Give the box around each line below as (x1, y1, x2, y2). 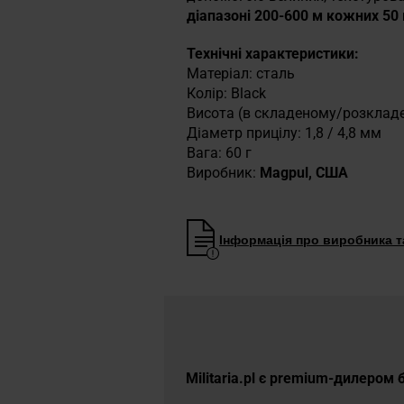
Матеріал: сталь (187, 65, 295, 82)
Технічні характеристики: (187, 45, 359, 62)
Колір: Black (187, 85, 266, 102)
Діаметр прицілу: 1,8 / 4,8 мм (187, 124, 381, 142)
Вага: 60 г (187, 144, 252, 161)
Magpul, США (256, 164, 348, 181)
